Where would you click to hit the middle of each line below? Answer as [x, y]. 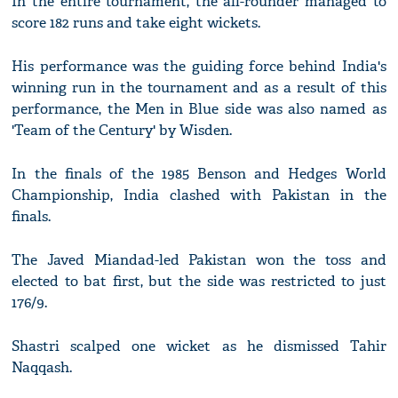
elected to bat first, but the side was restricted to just [199, 282]
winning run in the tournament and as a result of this [199, 88]
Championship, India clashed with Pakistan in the [199, 195]
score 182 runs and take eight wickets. [136, 23]
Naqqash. [42, 368]
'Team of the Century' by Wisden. [122, 131]
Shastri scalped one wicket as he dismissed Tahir [199, 346]
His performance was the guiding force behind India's [199, 67]
